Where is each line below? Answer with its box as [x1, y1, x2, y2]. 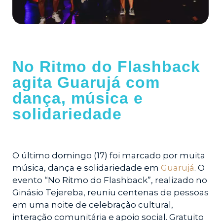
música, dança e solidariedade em [12, 162, 161, 173]
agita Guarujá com [12, 74, 160, 92]
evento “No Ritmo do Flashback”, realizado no [12, 175, 207, 185]
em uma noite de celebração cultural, [12, 199, 173, 210]
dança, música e [12, 89, 143, 108]
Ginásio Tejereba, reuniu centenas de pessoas [12, 187, 209, 197]
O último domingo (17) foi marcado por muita [12, 150, 205, 160]
